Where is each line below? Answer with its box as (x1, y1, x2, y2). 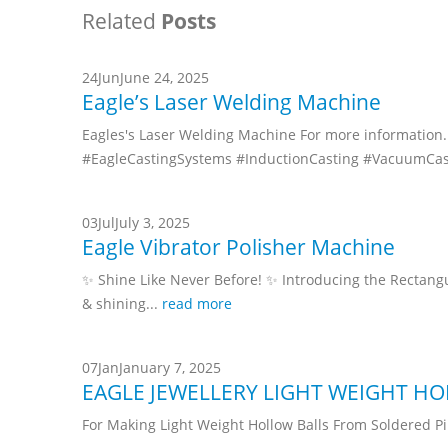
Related (82, 6, 161, 35)
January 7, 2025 (119, 357, 221, 377)
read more (162, 293, 232, 313)
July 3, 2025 (115, 212, 190, 232)
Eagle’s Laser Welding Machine (82, 87, 381, 116)
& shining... (82, 293, 162, 313)
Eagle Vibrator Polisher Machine (82, 232, 395, 261)
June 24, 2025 (120, 67, 209, 87)
